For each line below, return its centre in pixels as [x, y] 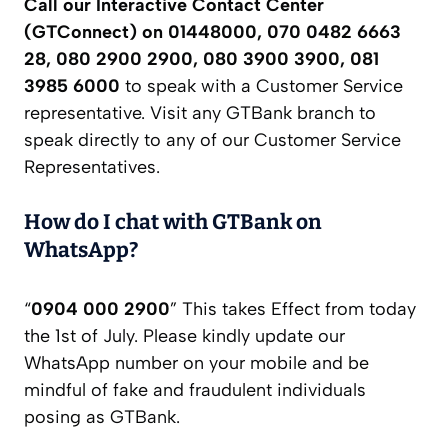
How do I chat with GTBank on [173, 222]
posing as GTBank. [102, 417]
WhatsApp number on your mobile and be [196, 363]
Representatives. [92, 167]
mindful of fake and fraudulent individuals [195, 390]
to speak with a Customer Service [261, 86]
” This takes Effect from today [293, 309]
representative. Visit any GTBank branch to [200, 113]
